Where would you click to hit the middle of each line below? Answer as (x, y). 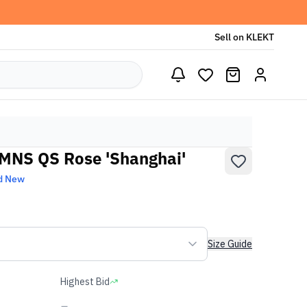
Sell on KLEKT (244, 37)
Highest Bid (85, 282)
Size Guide (230, 244)
